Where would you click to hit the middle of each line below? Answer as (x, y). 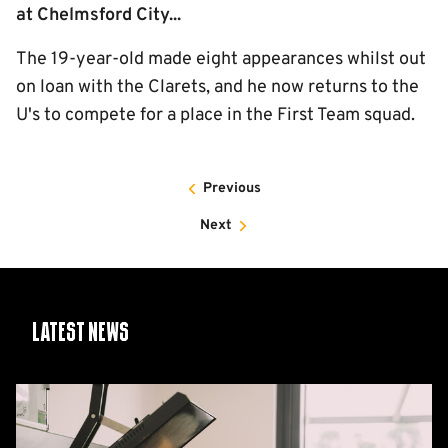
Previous (232, 188)
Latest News (80, 334)
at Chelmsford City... (98, 15)
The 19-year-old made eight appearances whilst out (221, 59)
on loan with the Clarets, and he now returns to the (217, 87)
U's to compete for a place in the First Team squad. (215, 115)
